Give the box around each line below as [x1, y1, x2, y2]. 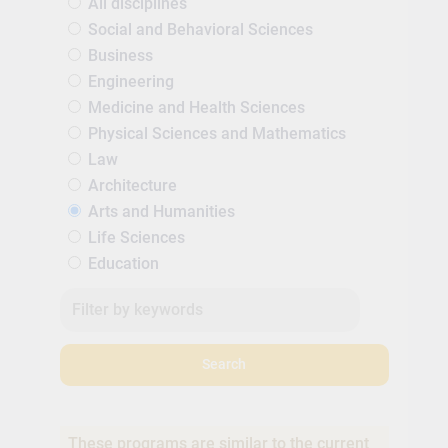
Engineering [87, 71, 174, 91]
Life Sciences [87, 227, 185, 247]
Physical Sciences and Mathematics [87, 123, 346, 143]
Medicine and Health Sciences [87, 97, 305, 117]
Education [87, 253, 159, 273]
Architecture [87, 175, 177, 195]
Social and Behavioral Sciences [87, 19, 313, 39]
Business [87, 45, 153, 65]
